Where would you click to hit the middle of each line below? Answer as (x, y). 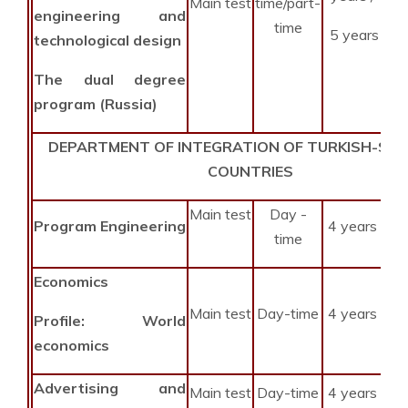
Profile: (59, 321)
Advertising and (110, 388)
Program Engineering (110, 226)
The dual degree (110, 80)
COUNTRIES (250, 172)
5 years (352, 35)
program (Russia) (96, 104)
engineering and (110, 16)
